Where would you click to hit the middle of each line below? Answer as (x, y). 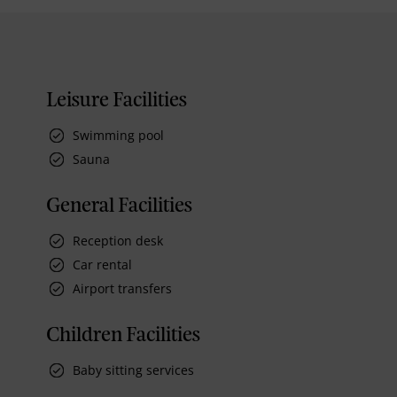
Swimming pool (118, 135)
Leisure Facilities (117, 101)
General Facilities (119, 206)
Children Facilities (123, 335)
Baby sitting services (133, 370)
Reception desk (118, 240)
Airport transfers (122, 288)
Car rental (102, 264)
